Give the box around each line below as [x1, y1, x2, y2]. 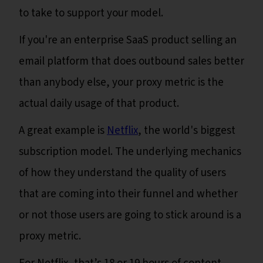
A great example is [19, 123, 107, 139]
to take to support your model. [19, 5, 166, 22]
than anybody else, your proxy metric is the [19, 75, 224, 91]
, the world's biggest [138, 123, 235, 139]
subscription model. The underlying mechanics [19, 144, 241, 160]
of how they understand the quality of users [19, 165, 226, 181]
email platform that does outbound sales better [19, 53, 244, 70]
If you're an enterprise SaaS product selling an [19, 32, 237, 49]
